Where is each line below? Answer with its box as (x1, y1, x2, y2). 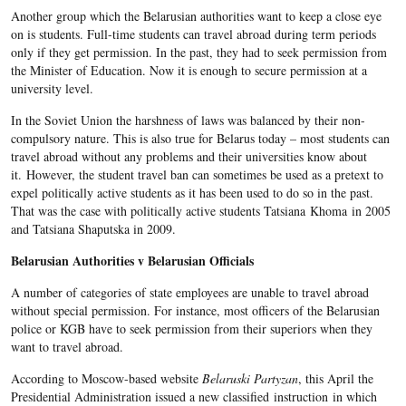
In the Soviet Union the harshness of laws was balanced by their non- (10, 111, 365, 130)
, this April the (297, 370, 373, 388)
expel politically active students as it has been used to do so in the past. (10, 184, 373, 202)
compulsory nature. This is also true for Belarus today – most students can (10, 130, 390, 148)
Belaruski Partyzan (201, 370, 298, 388)
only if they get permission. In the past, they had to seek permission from (10, 43, 387, 62)
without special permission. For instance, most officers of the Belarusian (10, 302, 380, 320)
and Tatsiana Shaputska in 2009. (10, 220, 184, 238)
